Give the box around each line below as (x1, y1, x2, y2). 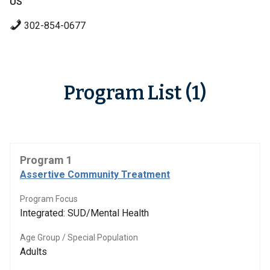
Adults (20, 246, 47, 257)
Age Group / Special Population (20, 233, 138, 242)
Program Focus (20, 194, 78, 204)
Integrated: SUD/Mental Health (20, 207, 149, 219)
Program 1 (20, 154, 72, 166)
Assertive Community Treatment (20, 169, 170, 180)
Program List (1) (64, 81, 206, 104)
